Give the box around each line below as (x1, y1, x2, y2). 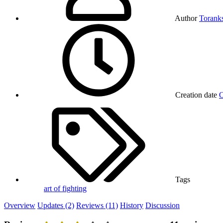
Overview (4, 201, 35, 210)
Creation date (175, 91, 217, 100)
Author (175, 14, 197, 23)
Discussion (145, 201, 180, 210)
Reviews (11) (76, 201, 118, 210)
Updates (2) (37, 201, 74, 210)
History (120, 201, 143, 210)
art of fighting (44, 184, 87, 193)
